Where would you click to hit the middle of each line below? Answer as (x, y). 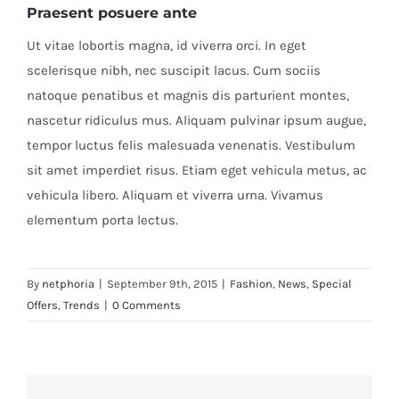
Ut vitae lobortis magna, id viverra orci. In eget (166, 45)
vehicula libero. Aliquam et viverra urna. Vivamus (175, 195)
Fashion (251, 283)
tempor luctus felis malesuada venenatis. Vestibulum (191, 145)
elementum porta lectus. (102, 220)
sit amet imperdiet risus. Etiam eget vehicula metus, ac (196, 170)
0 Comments (147, 305)
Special (332, 283)
